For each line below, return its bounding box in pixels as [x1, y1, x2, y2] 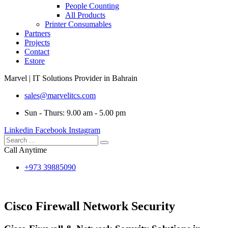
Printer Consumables [45, 20, 111, 29]
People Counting [65, 2, 119, 11]
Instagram [69, 126, 100, 135]
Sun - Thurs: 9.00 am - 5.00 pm [24, 108, 126, 118]
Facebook [35, 126, 67, 135]
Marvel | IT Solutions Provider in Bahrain [4, 74, 137, 83]
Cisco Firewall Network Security [4, 199, 175, 213]
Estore [24, 56, 45, 66]
